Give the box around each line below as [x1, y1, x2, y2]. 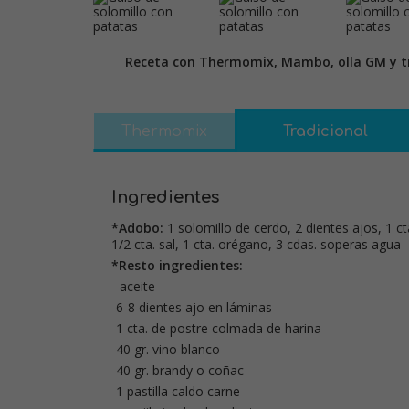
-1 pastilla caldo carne [111, 383, 240, 400]
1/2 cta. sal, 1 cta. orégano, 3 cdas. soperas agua [111, 236, 401, 253]
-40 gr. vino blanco [111, 341, 220, 358]
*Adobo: [111, 219, 163, 236]
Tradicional [283, 123, 368, 140]
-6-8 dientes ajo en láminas [111, 299, 272, 316]
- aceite [111, 278, 155, 295]
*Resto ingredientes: [111, 257, 243, 274]
